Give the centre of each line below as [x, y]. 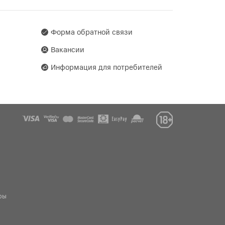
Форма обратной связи [92, 31]
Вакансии [68, 49]
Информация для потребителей [106, 67]
